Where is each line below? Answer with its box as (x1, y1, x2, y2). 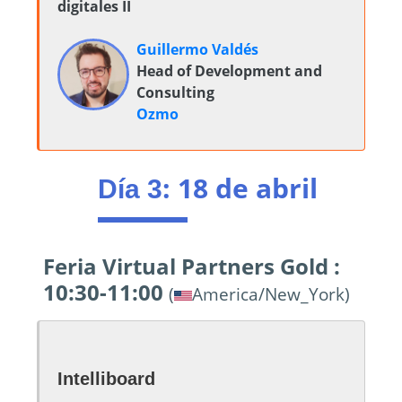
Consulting (136, 83, 214, 102)
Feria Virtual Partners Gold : (43, 251, 340, 281)
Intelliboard (57, 369, 155, 389)
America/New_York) (192, 282, 350, 306)
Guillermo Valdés (136, 39, 258, 59)
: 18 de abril (162, 170, 318, 206)
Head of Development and (136, 61, 322, 81)
